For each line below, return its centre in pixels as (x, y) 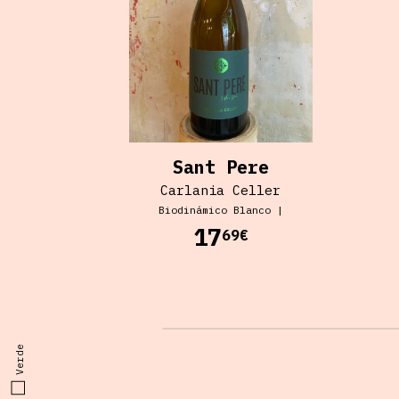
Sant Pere (220, 167)
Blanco (252, 210)
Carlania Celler (221, 191)
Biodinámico (192, 210)
